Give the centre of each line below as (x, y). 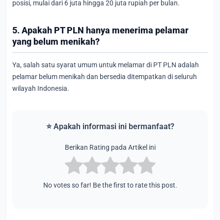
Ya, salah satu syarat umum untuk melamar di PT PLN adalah (106, 65)
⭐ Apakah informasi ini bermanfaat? (110, 126)
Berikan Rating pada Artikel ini (110, 147)
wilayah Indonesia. (41, 88)
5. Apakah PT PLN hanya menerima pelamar (100, 30)
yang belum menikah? (56, 42)
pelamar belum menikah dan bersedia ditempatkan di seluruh (105, 76)
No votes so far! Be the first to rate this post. (110, 185)
